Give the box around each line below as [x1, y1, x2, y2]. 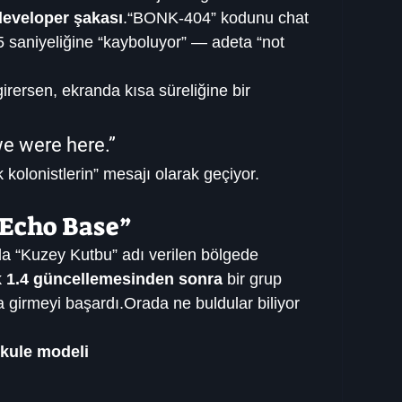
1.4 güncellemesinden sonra [6, 270, 223, 289]
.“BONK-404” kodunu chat [123, 9, 313, 28]
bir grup [223, 270, 286, 289]
